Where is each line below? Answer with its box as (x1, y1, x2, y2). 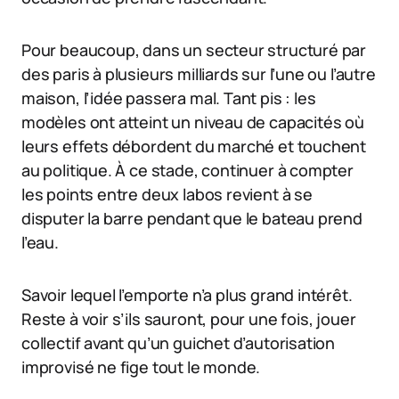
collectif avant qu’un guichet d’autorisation (21, 332, 336, 354)
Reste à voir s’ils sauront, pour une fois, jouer (21, 308, 356, 330)
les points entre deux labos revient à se (21, 183, 313, 206)
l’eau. (21, 232, 59, 254)
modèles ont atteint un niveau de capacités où (21, 111, 364, 134)
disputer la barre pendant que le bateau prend (21, 208, 362, 230)
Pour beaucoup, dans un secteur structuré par (21, 39, 367, 61)
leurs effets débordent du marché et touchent (21, 135, 367, 158)
